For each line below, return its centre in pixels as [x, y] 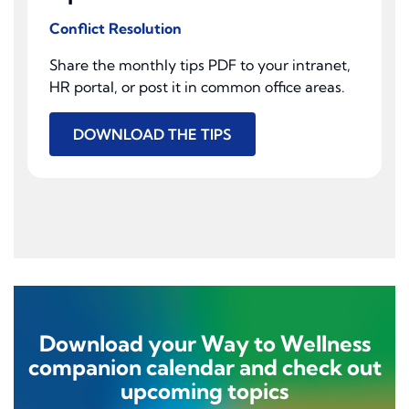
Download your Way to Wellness [204, 344]
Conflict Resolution [115, 29]
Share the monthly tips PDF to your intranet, [200, 65]
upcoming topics [204, 391]
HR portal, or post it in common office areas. [197, 87]
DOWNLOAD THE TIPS [152, 135]
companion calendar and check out [204, 367]
